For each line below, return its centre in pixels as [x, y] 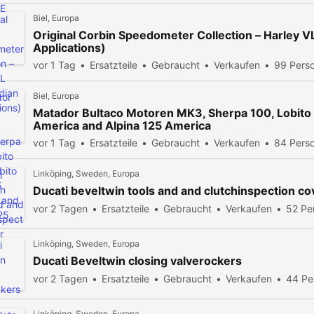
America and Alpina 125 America [122, 125]
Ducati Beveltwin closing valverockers [137, 261]
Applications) [69, 48]
